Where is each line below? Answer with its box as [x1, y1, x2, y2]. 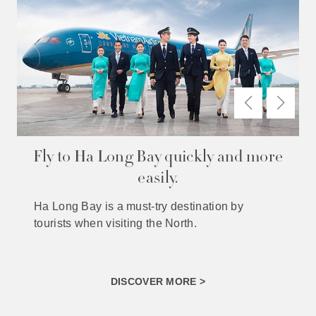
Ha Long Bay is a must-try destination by [34, 200, 243, 213]
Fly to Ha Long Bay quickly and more [32, 150, 284, 167]
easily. [138, 171, 178, 188]
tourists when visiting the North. [34, 217, 197, 230]
